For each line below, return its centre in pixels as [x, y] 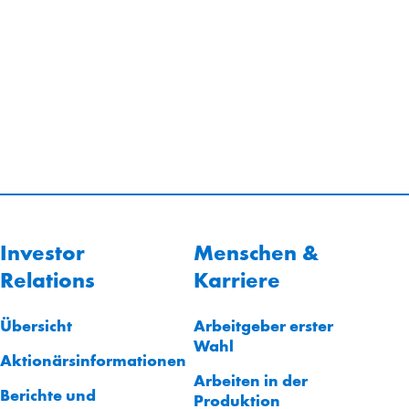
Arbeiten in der [251, 380]
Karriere [237, 280]
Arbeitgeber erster [263, 325]
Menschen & [256, 252]
